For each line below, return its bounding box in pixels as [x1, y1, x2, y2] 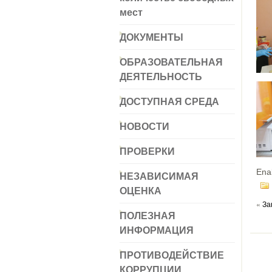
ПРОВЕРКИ [120, 144, 175, 158]
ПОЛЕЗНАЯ [120, 208, 175, 222]
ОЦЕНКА [120, 183, 161, 197]
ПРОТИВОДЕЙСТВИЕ [120, 248, 224, 262]
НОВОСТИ [120, 119, 169, 133]
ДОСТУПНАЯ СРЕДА [120, 94, 219, 108]
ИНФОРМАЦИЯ [120, 223, 194, 237]
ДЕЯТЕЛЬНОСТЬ [120, 69, 202, 83]
